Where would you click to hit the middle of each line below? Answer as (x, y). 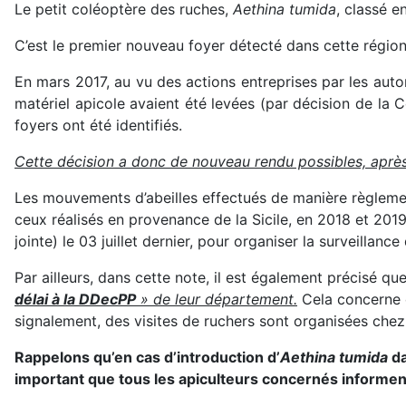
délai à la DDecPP (75, 299)
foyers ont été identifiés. (98, 125)
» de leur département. (217, 299)
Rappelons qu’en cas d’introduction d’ (147, 357)
